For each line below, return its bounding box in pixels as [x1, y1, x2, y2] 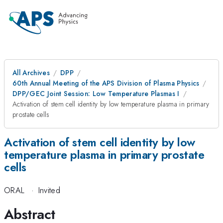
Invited [38, 184, 60, 197]
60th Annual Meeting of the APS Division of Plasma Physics [12, 78, 200, 88]
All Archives [12, 68, 50, 78]
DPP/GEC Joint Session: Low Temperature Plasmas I [12, 89, 180, 99]
